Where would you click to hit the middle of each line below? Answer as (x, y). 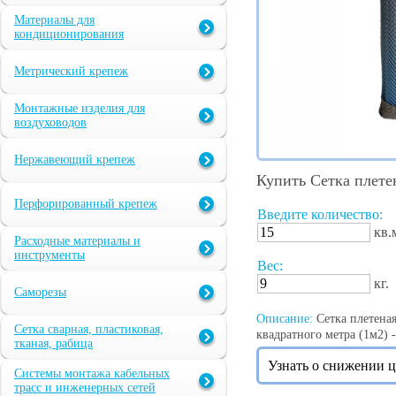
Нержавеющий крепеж (75, 160)
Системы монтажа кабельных (92, 374)
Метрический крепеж (71, 72)
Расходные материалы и (77, 241)
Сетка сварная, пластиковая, (89, 330)
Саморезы (40, 293)
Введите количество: (320, 215)
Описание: (285, 319)
